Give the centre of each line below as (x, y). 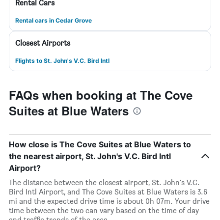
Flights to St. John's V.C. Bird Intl (62, 61)
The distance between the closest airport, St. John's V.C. (104, 182)
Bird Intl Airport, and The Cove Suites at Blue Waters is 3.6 (108, 192)
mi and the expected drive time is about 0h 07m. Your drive (109, 201)
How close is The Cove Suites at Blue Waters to (100, 144)
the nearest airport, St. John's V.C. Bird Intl (90, 156)
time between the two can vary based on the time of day (104, 210)
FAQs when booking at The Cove (101, 95)
